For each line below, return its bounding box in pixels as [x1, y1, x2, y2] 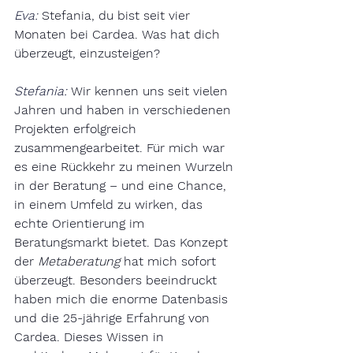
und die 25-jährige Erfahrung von [14, 310, 214, 325]
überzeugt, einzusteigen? [14, 46, 160, 61]
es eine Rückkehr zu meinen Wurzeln [14, 159, 237, 174]
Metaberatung [38, 254, 120, 269]
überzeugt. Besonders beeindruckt [14, 273, 221, 288]
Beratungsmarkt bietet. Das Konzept [14, 235, 232, 250]
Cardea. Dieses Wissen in [14, 329, 168, 344]
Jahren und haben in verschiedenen [14, 102, 235, 117]
